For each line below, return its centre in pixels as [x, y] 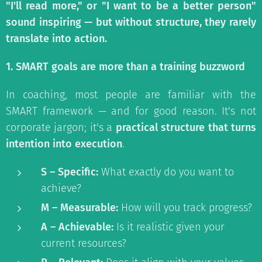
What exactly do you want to [166, 172]
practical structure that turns [186, 127]
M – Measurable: [80, 208]
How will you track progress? [185, 208]
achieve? [61, 188]
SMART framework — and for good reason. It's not [131, 111]
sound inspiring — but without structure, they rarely [131, 22]
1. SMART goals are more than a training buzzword [125, 67]
